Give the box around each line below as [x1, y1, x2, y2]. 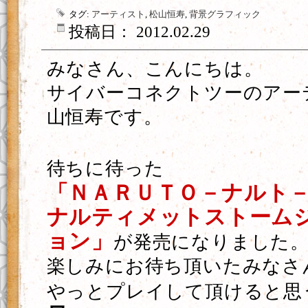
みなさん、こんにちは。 [46, 58, 263, 79]
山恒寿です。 [46, 107, 163, 127]
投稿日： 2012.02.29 [69, 23, 210, 41]
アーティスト [91, 9, 145, 19]
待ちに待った [46, 158, 164, 179]
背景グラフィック [189, 9, 261, 19]
